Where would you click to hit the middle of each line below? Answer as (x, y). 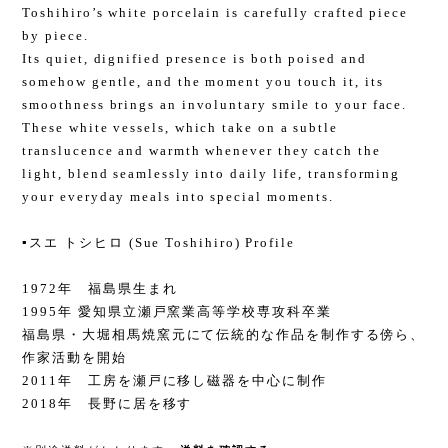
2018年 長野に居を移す (107, 404)
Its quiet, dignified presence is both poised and (194, 59)
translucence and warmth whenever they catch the (201, 151)
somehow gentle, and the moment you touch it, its (203, 82)
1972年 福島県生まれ (100, 289)
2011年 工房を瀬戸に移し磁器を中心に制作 (174, 381)
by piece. (55, 36)
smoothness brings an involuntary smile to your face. (215, 105)
